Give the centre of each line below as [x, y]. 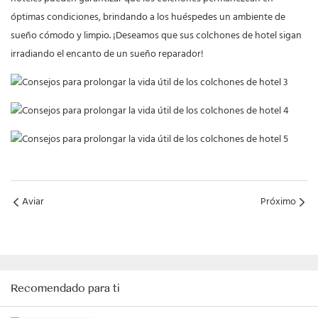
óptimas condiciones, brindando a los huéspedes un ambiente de [148, 18]
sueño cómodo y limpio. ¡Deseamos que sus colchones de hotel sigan [156, 36]
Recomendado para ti [65, 289]
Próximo [278, 202]
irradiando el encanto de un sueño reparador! [107, 55]
